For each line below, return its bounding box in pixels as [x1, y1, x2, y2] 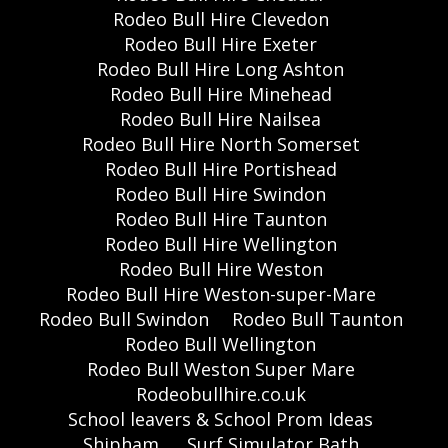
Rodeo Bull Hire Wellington [104, 232, 337, 257]
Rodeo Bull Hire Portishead [104, 157, 337, 182]
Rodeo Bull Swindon [38, 307, 209, 332]
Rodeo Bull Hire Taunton [114, 207, 327, 232]
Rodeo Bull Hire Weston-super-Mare [65, 282, 376, 307]
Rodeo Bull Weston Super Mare [86, 357, 355, 382]
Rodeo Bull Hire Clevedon [112, 7, 329, 32]
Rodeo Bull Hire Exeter [124, 32, 317, 57]
